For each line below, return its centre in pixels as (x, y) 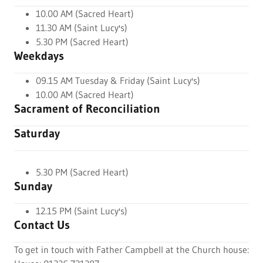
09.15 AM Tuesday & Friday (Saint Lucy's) (118, 80)
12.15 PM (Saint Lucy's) (81, 211)
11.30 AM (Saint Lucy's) (81, 28)
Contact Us (42, 225)
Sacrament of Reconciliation (87, 109)
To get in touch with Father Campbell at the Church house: (131, 249)
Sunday (33, 186)
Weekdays (39, 56)
